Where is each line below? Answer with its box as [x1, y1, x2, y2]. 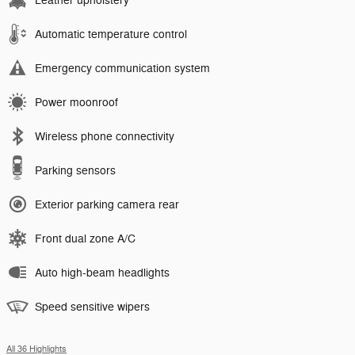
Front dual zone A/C [35, 232, 136, 246]
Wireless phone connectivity [35, 130, 174, 144]
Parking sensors [35, 164, 116, 178]
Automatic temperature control [35, 28, 187, 42]
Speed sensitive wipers [35, 300, 150, 315]
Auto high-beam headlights [35, 266, 170, 281]
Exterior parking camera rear [35, 198, 179, 212]
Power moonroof [35, 96, 118, 110]
